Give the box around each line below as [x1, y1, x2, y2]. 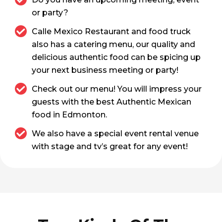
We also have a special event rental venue [32, 129, 199, 138]
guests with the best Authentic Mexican [32, 97, 191, 107]
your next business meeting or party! [32, 65, 178, 75]
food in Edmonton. [32, 110, 107, 119]
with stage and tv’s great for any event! [32, 142, 188, 151]
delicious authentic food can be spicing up [32, 53, 201, 62]
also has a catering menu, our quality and [32, 40, 195, 49]
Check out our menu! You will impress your [32, 84, 202, 94]
